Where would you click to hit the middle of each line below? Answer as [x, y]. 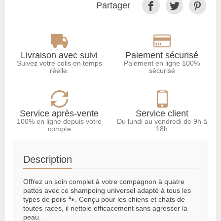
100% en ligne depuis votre [59, 122]
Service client [162, 114]
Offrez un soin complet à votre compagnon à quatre [104, 182]
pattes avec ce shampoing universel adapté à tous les [107, 191]
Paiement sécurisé [162, 55]
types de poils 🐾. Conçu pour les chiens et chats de [104, 200]
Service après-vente [59, 114]
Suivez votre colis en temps [59, 63]
